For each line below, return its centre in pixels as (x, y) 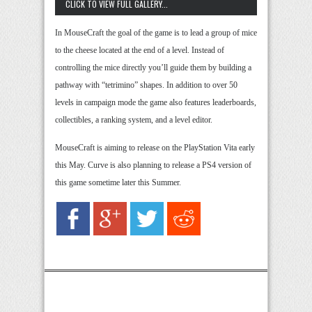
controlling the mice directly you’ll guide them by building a (153, 68)
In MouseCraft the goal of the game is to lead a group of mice (156, 33)
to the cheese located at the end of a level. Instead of (140, 50)
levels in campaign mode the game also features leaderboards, (156, 103)
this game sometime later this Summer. (118, 183)
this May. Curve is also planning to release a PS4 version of (153, 165)
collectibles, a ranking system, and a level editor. (134, 120)
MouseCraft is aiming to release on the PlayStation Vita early (155, 148)
